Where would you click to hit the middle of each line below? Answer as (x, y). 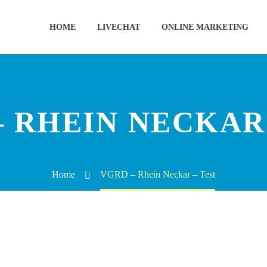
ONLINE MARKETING (205, 27)
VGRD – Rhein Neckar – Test (158, 174)
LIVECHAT (119, 27)
